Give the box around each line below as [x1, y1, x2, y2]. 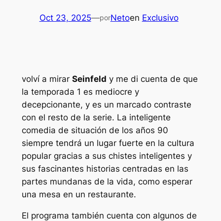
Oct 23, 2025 [39, 12, 91, 23]
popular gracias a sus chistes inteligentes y [21, 151, 192, 161]
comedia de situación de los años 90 [21, 125, 168, 136]
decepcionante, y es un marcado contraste [21, 100, 191, 110]
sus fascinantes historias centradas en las [21, 164, 188, 174]
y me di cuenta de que [106, 74, 198, 84]
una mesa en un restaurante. [21, 189, 136, 200]
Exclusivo [142, 12, 179, 23]
